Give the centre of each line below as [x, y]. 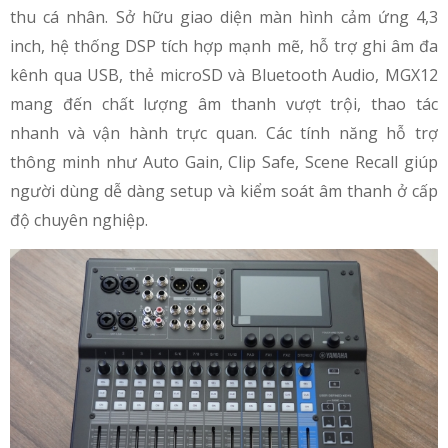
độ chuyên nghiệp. [79, 220]
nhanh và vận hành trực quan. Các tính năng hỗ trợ [224, 133]
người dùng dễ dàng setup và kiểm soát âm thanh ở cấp [224, 191]
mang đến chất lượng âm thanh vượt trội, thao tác [224, 104]
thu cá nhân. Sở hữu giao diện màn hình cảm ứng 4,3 [224, 17]
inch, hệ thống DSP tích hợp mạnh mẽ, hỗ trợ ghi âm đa [224, 46]
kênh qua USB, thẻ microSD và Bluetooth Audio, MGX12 [224, 75]
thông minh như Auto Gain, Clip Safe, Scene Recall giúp [224, 162]
